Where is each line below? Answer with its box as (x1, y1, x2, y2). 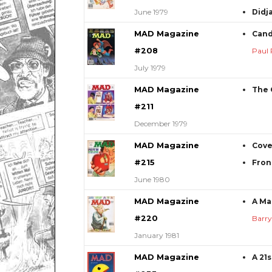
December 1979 (134, 118, 188, 128)
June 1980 (134, 174, 170, 184)
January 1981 (134, 230, 179, 240)
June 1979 (134, 7, 168, 16)
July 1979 (134, 63, 166, 72)
